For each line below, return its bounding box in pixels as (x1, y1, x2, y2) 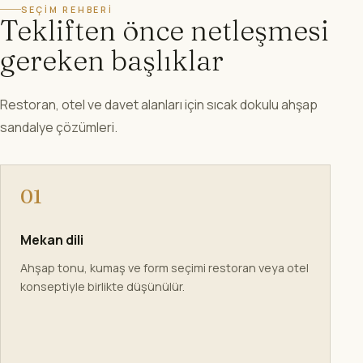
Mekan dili (20, 230, 83, 249)
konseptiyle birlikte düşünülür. (20, 278, 185, 294)
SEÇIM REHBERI (21, 3, 113, 15)
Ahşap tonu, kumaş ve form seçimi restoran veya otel (20, 259, 309, 275)
